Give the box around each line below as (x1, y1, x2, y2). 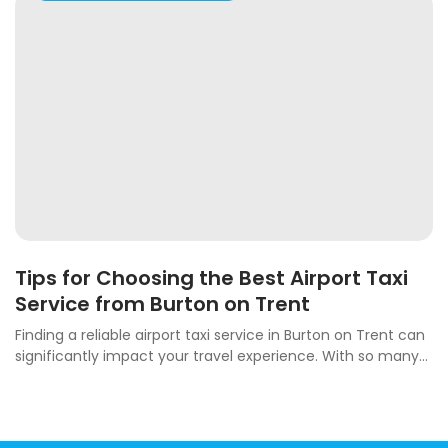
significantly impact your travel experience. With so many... (15, 346, 428, 367)
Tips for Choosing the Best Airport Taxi (15, 264, 408, 293)
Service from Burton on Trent (15, 290, 310, 319)
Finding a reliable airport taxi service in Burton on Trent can (15, 325, 425, 346)
